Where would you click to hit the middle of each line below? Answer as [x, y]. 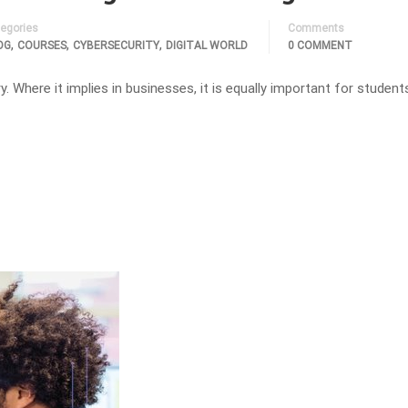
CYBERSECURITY [116, 46]
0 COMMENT [320, 46]
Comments [316, 28]
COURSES [42, 46]
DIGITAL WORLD [207, 46]
